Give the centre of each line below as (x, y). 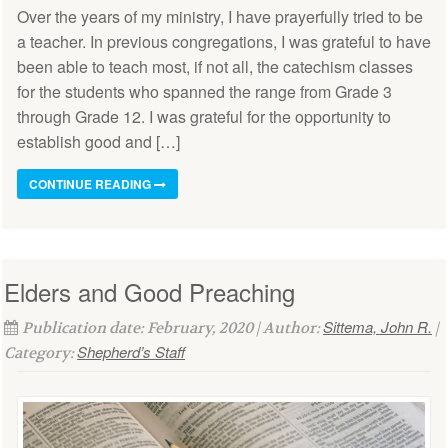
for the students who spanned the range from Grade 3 (204, 91)
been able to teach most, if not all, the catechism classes (215, 66)
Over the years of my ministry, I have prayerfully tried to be (220, 16)
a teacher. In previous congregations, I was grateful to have (224, 41)
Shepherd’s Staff (131, 351)
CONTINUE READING (91, 183)
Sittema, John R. (377, 326)
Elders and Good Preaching (149, 291)
